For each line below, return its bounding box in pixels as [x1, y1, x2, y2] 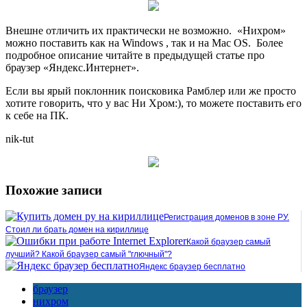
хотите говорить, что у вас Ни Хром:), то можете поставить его [5, 97, 302, 109]
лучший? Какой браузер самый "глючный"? [5, 249, 172, 260]
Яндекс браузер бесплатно [139, 262, 245, 272]
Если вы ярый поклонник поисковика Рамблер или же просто [5, 84, 296, 97]
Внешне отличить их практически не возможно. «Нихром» [5, 24, 286, 36]
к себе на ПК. [5, 109, 69, 121]
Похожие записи [5, 182, 102, 197]
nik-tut [5, 132, 34, 145]
